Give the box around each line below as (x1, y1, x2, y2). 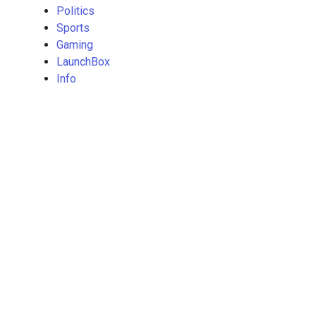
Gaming (56, 37, 93, 51)
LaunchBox (56, 54, 110, 68)
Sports (56, 20, 90, 35)
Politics (56, 4, 95, 18)
